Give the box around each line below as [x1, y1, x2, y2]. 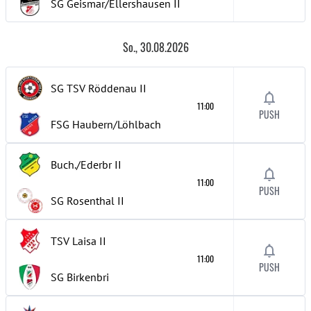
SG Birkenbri [51, 270, 109, 284]
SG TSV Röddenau [51, 81, 137, 95]
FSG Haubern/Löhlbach [51, 117, 161, 131]
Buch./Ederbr [51, 158, 112, 171]
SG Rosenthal [51, 194, 115, 208]
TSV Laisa [51, 234, 96, 248]
